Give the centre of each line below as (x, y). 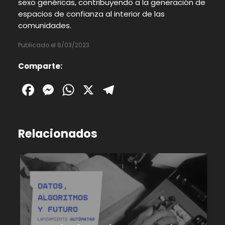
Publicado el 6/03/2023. (54, 45)
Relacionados (58, 133)
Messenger (99, 89)
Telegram (153, 89)
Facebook (74, 89)
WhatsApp (118, 89)
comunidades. (44, 25)
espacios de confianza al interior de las (91, 14)
